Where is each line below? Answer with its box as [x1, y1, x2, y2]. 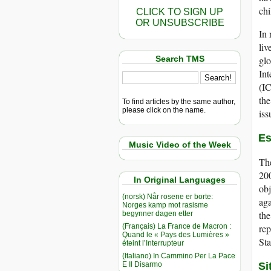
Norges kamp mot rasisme [122, 200, 208, 209]
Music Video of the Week [128, 139, 231, 149]
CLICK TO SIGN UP [136, 7, 223, 17]
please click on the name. [122, 105, 206, 114]
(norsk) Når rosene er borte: [122, 192, 213, 201]
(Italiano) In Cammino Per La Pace [122, 251, 235, 260]
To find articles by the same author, [122, 97, 235, 106]
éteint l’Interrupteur [122, 238, 184, 247]
